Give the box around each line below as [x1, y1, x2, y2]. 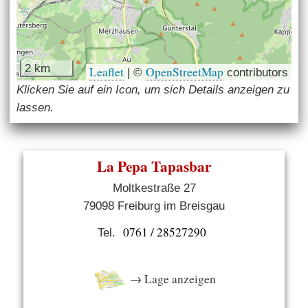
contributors [223, 65, 288, 80]
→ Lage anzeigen [126, 271, 216, 287]
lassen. [16, 100, 54, 115]
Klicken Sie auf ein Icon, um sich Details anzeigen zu [16, 82, 290, 97]
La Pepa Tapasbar [97, 155, 211, 177]
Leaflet [89, 64, 124, 80]
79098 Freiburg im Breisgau [83, 199, 225, 213]
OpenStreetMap [145, 64, 223, 80]
